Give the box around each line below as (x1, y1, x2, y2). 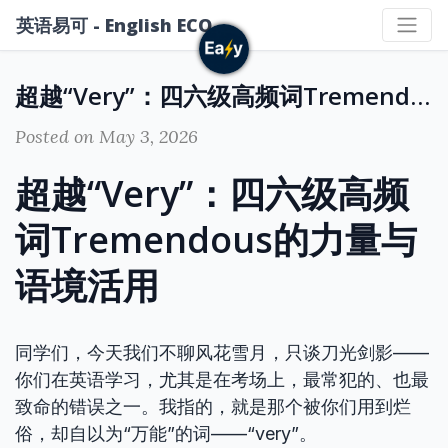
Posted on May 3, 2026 (15, 125, 198, 148)
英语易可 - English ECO (16, 12, 212, 37)
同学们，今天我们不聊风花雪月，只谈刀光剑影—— (15, 342, 429, 363)
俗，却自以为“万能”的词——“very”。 (15, 423, 317, 444)
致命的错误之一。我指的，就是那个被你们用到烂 (15, 396, 411, 417)
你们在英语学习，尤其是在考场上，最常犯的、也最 (15, 369, 429, 390)
